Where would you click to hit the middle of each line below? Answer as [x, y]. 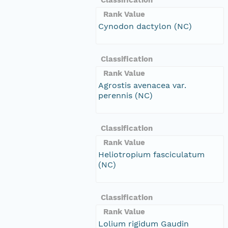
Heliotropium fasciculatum [151, 154]
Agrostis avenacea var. [142, 85]
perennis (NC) [125, 95]
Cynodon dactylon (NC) [145, 26]
